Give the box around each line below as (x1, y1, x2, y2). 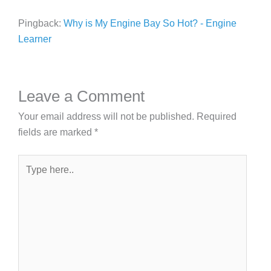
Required (197, 111, 237, 122)
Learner (18, 33, 51, 44)
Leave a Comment (18, 88, 145, 105)
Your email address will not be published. (18, 111, 194, 122)
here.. (18, 172, 42, 183)
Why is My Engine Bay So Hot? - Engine (64, 18, 237, 28)
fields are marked (18, 127, 94, 138)
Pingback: (18, 18, 64, 28)
